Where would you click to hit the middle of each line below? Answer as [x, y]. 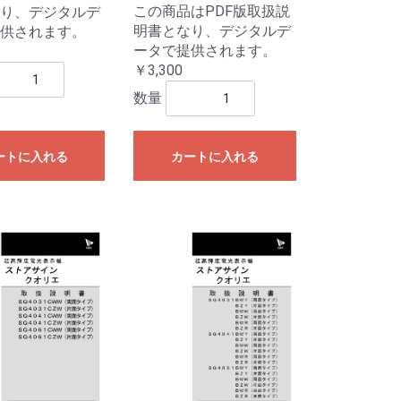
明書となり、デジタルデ [213, 30]
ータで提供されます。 [205, 50]
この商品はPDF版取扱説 [212, 11]
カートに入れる [215, 156]
